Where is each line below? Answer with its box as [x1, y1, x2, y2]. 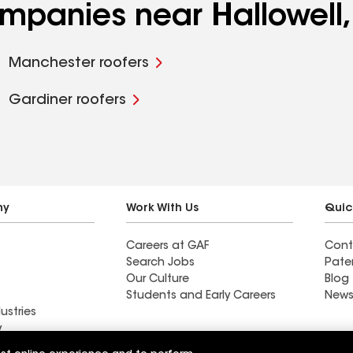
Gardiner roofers [8, 94, 126, 108]
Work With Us [126, 203, 199, 214]
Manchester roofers [8, 57, 149, 71]
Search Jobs [126, 258, 195, 269]
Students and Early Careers [126, 291, 276, 302]
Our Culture [126, 274, 189, 285]
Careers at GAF [126, 241, 209, 252]
